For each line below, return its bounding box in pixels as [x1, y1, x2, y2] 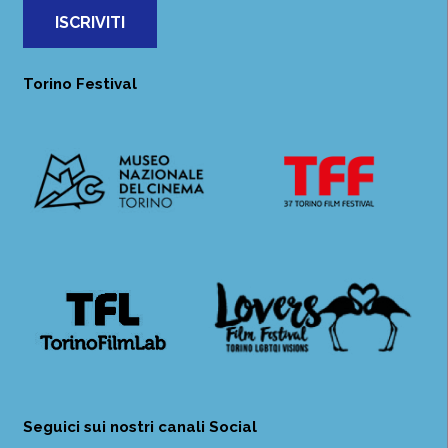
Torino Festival [22, 74, 137, 93]
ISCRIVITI [54, 13, 125, 33]
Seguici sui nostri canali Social [22, 417, 257, 436]
